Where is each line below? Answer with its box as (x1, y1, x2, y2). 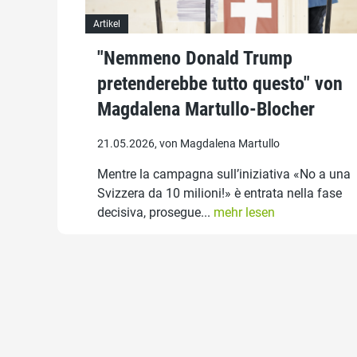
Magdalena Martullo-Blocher (97, 97, 315, 120)
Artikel (93, 18, 120, 29)
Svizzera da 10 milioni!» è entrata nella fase (97, 185, 342, 201)
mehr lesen (214, 204, 275, 220)
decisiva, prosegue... (97, 204, 214, 220)
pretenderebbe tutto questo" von (97, 72, 343, 95)
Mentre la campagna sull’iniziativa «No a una (97, 166, 351, 182)
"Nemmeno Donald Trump (97, 46, 292, 69)
